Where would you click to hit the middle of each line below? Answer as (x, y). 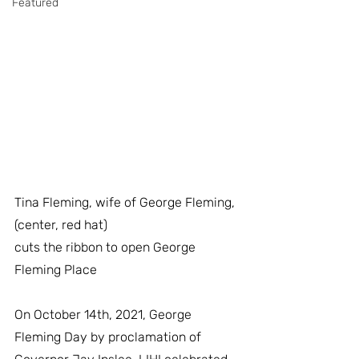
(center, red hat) (61, 224)
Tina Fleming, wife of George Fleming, (126, 202)
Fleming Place (56, 269)
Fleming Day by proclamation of (109, 337)
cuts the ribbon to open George (107, 247)
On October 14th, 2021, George (105, 314)
